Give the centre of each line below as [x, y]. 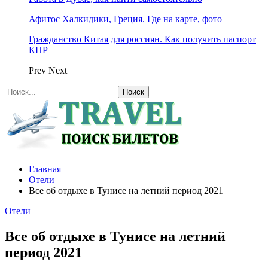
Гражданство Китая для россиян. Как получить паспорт [142, 39]
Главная [45, 169]
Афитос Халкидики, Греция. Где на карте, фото [125, 19]
